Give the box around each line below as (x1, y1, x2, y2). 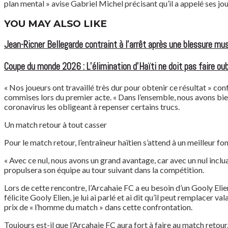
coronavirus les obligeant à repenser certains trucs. (4, 101, 180, 111)
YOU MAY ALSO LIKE (4, 17, 107, 30)
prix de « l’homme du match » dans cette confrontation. (4, 202, 192, 212)
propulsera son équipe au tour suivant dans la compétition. (4, 164, 204, 175)
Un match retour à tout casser (4, 119, 107, 129)
